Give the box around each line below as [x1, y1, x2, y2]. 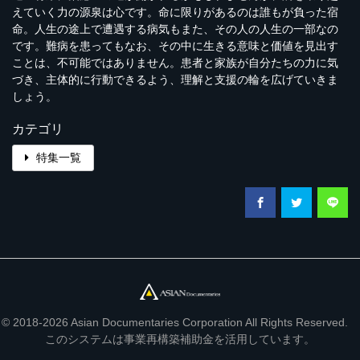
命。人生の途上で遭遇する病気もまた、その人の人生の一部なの [12, 22, 338, 35]
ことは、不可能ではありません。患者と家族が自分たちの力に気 [12, 55, 338, 69]
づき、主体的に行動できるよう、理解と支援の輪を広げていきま [12, 72, 338, 86]
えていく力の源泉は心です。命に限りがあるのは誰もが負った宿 [12, 5, 338, 18]
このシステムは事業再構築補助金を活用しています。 [45, 332, 315, 346]
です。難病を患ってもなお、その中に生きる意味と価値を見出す [12, 39, 338, 52]
